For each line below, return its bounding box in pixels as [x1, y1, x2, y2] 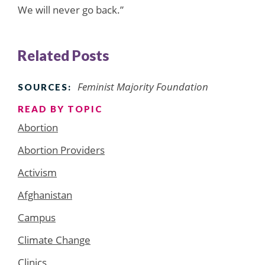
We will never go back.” [18, 2, 124, 17]
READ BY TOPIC [18, 103, 102, 114]
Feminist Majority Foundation [77, 79, 208, 93]
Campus [18, 210, 56, 224]
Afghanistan [18, 188, 72, 202]
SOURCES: [18, 81, 72, 92]
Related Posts [18, 46, 109, 64]
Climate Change [18, 232, 91, 247]
